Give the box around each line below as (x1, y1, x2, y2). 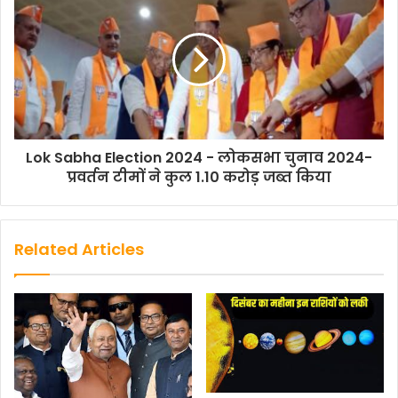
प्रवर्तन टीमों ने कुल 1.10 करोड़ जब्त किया (67, 166, 331, 187)
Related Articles (14, 237, 144, 260)
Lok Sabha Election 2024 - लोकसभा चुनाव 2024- (26, 147, 372, 168)
